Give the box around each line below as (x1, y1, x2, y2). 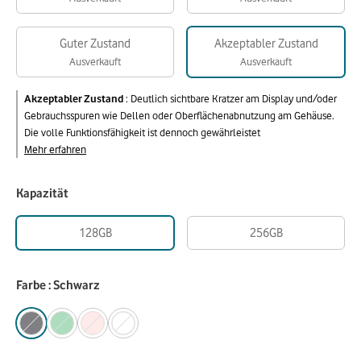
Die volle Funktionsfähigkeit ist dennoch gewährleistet (24, 126, 260, 139)
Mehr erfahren (24, 143, 86, 156)
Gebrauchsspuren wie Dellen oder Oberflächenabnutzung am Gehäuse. (24, 109, 334, 122)
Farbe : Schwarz (16, 278, 100, 293)
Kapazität (16, 186, 68, 201)
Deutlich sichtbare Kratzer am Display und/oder (131, 92, 337, 105)
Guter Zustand (60, 36, 131, 51)
